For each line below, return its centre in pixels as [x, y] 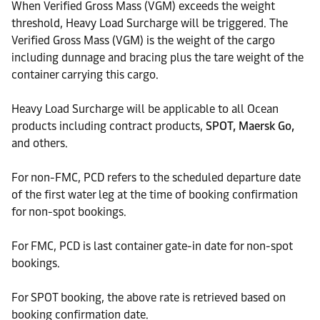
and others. [40, 143]
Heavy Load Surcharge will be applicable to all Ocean [145, 109]
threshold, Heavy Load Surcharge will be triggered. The [150, 23]
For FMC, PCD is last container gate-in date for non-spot [152, 246]
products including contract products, [109, 126]
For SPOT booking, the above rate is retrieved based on [149, 297]
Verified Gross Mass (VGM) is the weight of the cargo [143, 40]
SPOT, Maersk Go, [250, 126]
